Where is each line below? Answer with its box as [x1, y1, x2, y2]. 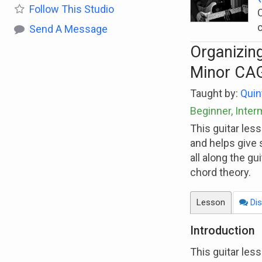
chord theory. [189, 166, 251, 178]
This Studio [59, 3, 114, 15]
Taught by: [189, 87, 240, 99]
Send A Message [29, 23, 108, 35]
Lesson [196, 196, 225, 208]
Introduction [189, 223, 255, 237]
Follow [29, 3, 59, 15]
